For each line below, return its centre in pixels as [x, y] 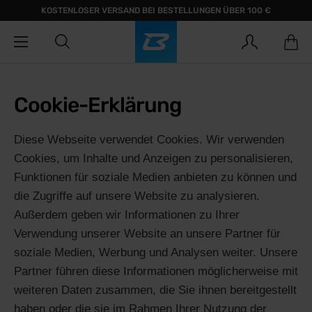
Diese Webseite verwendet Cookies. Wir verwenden [149, 140]
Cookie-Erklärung [98, 105]
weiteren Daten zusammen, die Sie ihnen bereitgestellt [155, 290]
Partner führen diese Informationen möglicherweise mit [156, 271]
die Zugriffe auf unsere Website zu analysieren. [137, 196]
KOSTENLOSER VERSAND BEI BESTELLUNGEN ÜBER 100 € [156, 10]
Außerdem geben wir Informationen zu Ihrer [127, 215]
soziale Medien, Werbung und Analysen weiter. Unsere [156, 252]
